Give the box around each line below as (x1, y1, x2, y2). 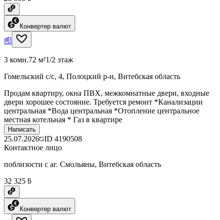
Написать (8, 125, 36, 133)
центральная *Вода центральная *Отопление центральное (4, 106, 199, 115)
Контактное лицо (4, 143, 62, 152)
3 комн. (4, 55, 28, 64)
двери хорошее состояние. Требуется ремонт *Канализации (4, 97, 203, 106)
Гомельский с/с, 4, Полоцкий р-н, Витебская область (4, 72, 180, 81)
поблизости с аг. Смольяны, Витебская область (4, 160, 161, 168)
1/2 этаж (46, 55, 73, 64)
